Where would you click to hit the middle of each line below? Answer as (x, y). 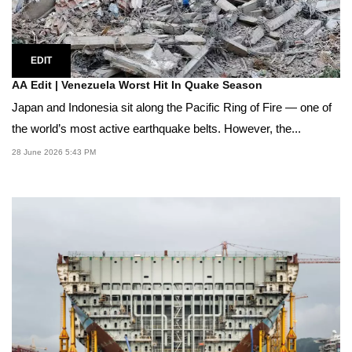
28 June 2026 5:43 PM (54, 152)
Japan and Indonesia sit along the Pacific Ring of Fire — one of (172, 108)
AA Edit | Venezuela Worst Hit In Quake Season (137, 85)
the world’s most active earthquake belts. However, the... (156, 129)
